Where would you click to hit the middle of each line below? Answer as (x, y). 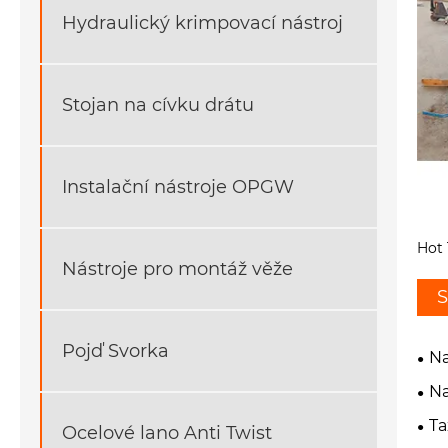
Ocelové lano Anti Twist (167, 432)
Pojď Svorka (115, 350)
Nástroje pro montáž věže (177, 268)
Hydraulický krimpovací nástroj (202, 22)
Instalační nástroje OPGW (178, 186)
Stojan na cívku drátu (158, 104)
